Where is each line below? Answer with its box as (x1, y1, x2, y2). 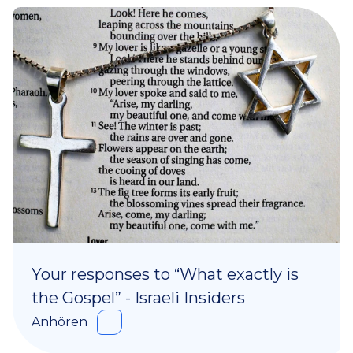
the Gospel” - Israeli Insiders (32, 288, 245, 308)
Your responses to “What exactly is (32, 265, 299, 284)
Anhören (32, 314, 87, 330)
